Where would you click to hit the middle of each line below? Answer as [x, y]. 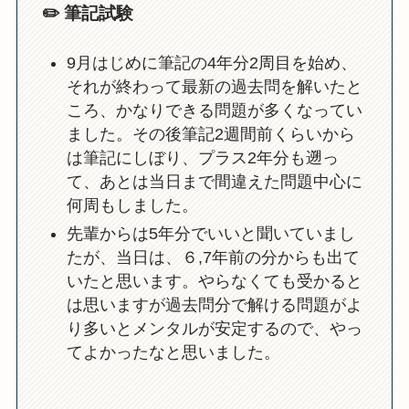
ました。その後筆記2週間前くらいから [210, 135]
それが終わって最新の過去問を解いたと [214, 87]
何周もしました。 [132, 206]
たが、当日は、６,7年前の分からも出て [213, 257]
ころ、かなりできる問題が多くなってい [214, 111]
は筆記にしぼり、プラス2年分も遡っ [202, 158]
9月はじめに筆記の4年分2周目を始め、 [211, 63]
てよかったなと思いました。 [173, 352]
